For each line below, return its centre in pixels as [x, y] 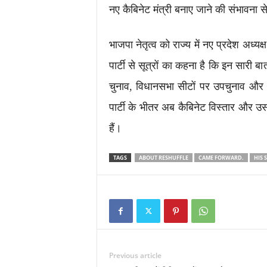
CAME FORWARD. [221, 158]
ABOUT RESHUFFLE [163, 158]
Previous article [135, 255]
